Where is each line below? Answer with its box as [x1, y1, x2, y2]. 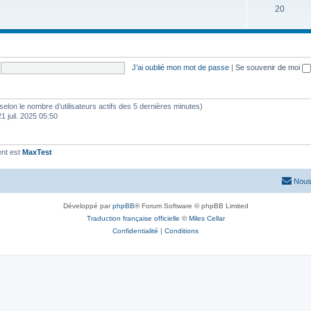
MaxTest [22, 148, 52, 156]
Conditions [165, 226, 199, 235]
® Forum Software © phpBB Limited [134, 201, 249, 210]
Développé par [62, 201, 112, 210]
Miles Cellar [188, 214, 225, 222]
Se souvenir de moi [235, 62, 302, 72]
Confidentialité [112, 226, 158, 235]
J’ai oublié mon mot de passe [131, 62, 229, 72]
